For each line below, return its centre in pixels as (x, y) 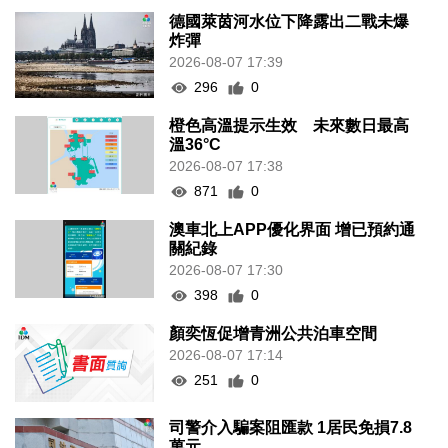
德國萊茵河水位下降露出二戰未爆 (289, 22)
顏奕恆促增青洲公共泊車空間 (273, 334)
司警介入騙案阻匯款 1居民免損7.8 (291, 428)
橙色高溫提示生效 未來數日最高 (289, 126)
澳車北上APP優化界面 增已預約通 (292, 230)
